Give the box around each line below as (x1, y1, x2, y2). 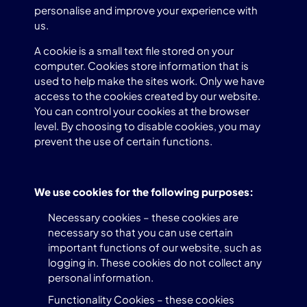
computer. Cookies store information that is (34, 59, 249, 72)
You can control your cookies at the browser (34, 104, 249, 117)
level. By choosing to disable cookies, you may (34, 119, 260, 132)
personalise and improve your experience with (34, 3, 258, 16)
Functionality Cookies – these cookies (48, 293, 234, 306)
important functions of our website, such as (48, 241, 262, 254)
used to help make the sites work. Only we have (34, 74, 265, 87)
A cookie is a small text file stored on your (34, 44, 234, 57)
